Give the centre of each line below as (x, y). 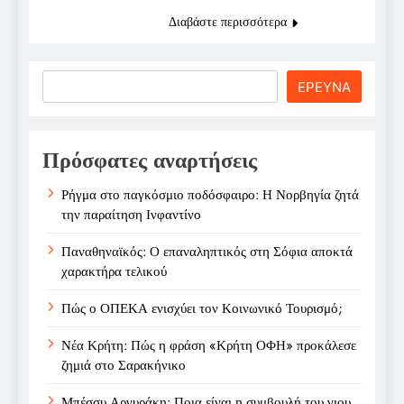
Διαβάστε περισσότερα (227, 21)
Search (67, 81)
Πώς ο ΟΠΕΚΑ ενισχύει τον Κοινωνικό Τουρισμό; (202, 308)
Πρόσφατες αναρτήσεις (150, 160)
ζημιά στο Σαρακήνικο (124, 365)
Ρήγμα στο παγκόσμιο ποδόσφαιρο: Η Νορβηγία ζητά (210, 194)
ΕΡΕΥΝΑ (324, 87)
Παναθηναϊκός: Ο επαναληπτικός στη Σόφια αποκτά (207, 251)
